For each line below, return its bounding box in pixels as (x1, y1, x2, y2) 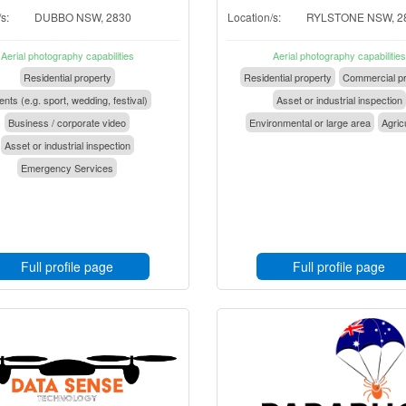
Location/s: (227, 9, 281, 24)
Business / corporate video (8, 115, 126, 130)
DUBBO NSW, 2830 (34, 9, 131, 24)
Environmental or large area (249, 115, 371, 130)
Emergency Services (21, 160, 113, 175)
